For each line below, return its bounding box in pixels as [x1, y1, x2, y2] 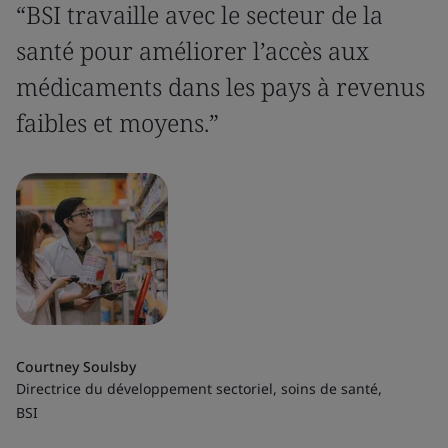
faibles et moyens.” [16, 106, 219, 139]
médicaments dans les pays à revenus [16, 70, 425, 103]
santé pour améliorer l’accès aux [16, 34, 369, 67]
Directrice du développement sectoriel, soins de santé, [16, 379, 382, 398]
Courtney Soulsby [16, 357, 137, 376]
